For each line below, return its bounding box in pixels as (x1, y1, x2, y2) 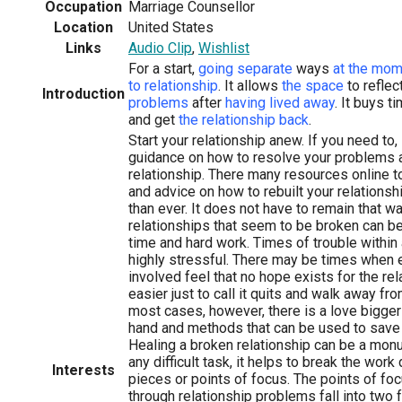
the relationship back (179, 110, 309, 128)
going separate (198, 59, 293, 77)
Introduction (42, 84, 125, 102)
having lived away (225, 93, 335, 111)
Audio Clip (128, 39, 192, 57)
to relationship (128, 76, 218, 94)
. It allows (218, 76, 282, 94)
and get (128, 110, 179, 128)
